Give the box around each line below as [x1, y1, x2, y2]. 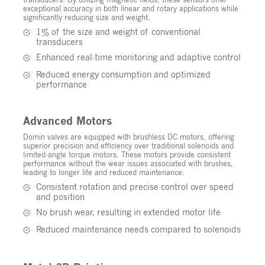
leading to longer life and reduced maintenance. [23, 168, 185, 177]
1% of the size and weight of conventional [36, 27, 201, 37]
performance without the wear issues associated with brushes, [23, 159, 233, 169]
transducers [36, 37, 83, 47]
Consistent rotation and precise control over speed [36, 182, 234, 192]
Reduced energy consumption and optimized [36, 69, 211, 80]
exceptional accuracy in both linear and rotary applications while [23, 4, 238, 14]
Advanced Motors [23, 114, 112, 128]
